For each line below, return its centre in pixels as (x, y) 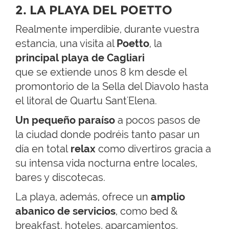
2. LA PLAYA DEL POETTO (94, 10)
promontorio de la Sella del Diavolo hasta (112, 86)
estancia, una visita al (66, 43)
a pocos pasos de (158, 120)
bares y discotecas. (60, 177)
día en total (43, 148)
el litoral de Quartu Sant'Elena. (86, 100)
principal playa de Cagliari (80, 58)
